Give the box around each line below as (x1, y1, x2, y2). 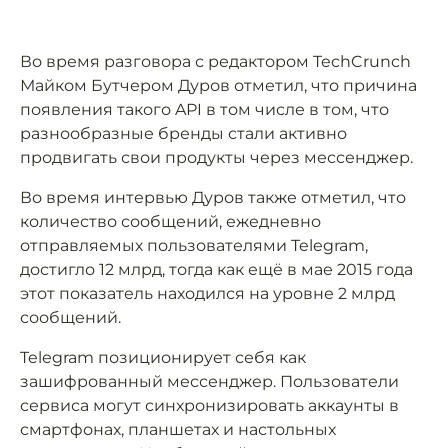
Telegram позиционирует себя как (20, 348, 306, 367)
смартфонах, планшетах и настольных (20, 420, 336, 439)
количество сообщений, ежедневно (20, 212, 321, 231)
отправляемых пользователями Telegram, (20, 236, 368, 255)
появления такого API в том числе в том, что (20, 100, 389, 119)
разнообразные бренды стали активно (20, 124, 347, 143)
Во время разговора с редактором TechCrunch (20, 52, 411, 71)
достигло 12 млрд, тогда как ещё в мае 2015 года (20, 260, 413, 279)
